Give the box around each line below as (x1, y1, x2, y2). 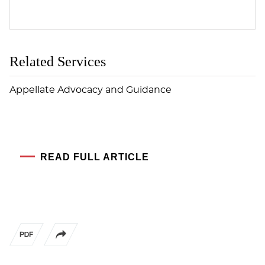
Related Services (9, 53, 106, 69)
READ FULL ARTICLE (40, 151, 149, 162)
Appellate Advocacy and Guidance (9, 85, 172, 95)
